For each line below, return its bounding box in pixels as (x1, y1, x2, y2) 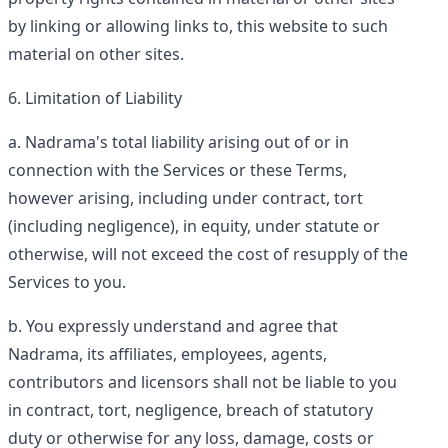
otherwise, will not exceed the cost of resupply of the (8, 243, 408, 265)
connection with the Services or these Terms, (8, 159, 347, 181)
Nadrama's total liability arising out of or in (25, 131, 349, 153)
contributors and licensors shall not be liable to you (8, 371, 397, 393)
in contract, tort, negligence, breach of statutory (8, 399, 373, 421)
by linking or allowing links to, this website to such (8, 15, 388, 37)
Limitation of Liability (25, 87, 182, 109)
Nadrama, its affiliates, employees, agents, (8, 343, 327, 365)
